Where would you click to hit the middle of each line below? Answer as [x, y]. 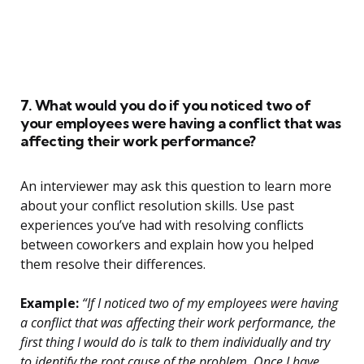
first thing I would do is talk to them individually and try [175, 342]
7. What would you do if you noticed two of [165, 106]
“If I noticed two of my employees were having [208, 303]
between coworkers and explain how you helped [167, 245]
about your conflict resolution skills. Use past [157, 206]
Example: [50, 303]
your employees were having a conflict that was [180, 123]
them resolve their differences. [113, 264]
